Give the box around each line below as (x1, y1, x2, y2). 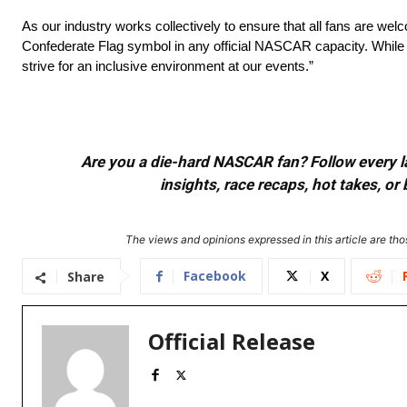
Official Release (148, 326, 315, 357)
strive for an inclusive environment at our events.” (22, 58, 313, 74)
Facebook (184, 267, 246, 285)
